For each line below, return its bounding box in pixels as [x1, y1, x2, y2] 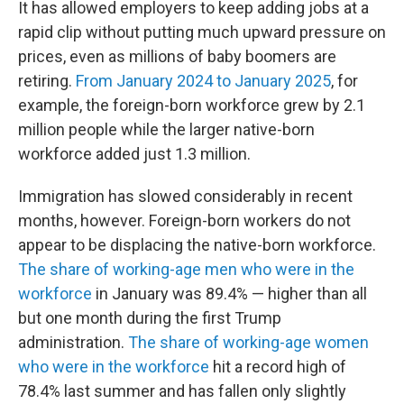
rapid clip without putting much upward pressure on [18, 23, 386, 41]
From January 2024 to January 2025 [76, 71, 331, 90]
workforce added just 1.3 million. [18, 144, 251, 163]
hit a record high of [209, 357, 346, 376]
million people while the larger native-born [18, 120, 315, 139]
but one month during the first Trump [18, 308, 281, 327]
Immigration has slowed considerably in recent [18, 187, 353, 206]
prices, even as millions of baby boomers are [18, 47, 336, 66]
